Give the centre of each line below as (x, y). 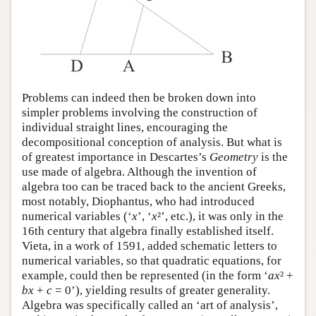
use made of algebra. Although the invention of (139, 171)
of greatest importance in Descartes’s (116, 157)
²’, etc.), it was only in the (220, 216)
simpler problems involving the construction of (140, 112)
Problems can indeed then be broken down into (139, 97)
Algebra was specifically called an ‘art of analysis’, (150, 305)
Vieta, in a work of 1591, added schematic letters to (150, 245)
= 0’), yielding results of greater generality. (161, 290)
